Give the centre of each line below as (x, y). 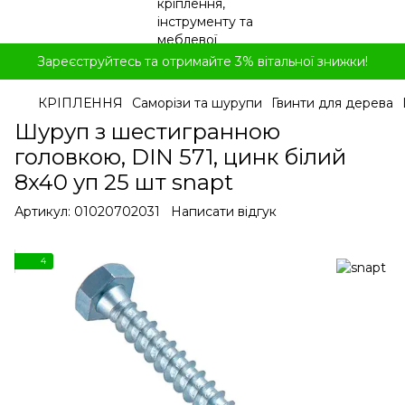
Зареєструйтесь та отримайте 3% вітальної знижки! (202, 61)
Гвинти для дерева (332, 103)
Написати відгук (224, 212)
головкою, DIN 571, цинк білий (180, 157)
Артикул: (42, 212)
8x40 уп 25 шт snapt (124, 182)
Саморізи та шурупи (197, 103)
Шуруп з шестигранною (147, 132)
